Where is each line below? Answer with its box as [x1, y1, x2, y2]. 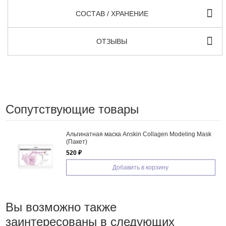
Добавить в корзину [112, 163, 169, 171]
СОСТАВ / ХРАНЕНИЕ [75, 9, 148, 18]
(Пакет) [66, 138, 87, 145]
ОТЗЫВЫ [96, 37, 128, 45]
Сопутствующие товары [5, 102, 139, 116]
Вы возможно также [5, 200, 117, 214]
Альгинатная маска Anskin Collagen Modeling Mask [66, 130, 211, 138]
